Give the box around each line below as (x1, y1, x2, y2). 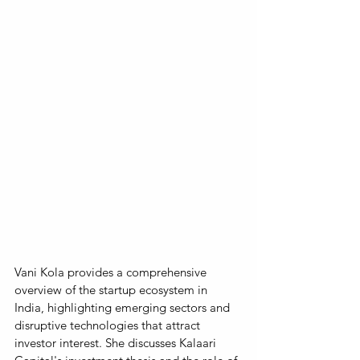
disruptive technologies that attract (14, 317, 203, 333)
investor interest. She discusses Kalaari (14, 334, 219, 350)
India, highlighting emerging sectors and (14, 299, 233, 315)
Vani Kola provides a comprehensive (14, 264, 210, 280)
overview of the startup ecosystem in (14, 281, 211, 297)
